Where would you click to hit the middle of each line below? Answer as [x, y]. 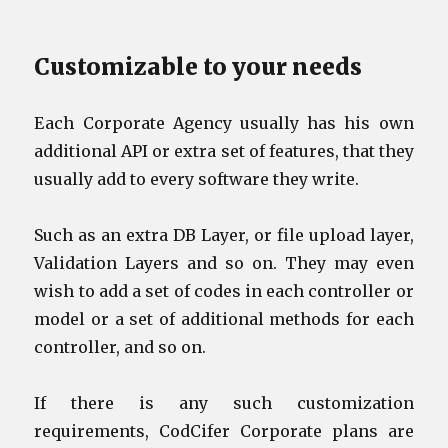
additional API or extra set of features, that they [224, 150]
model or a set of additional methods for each [224, 318]
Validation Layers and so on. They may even [224, 262]
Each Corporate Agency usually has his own [224, 122]
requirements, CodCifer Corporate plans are [224, 430]
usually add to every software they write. [197, 178]
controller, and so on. [120, 346]
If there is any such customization [224, 402]
